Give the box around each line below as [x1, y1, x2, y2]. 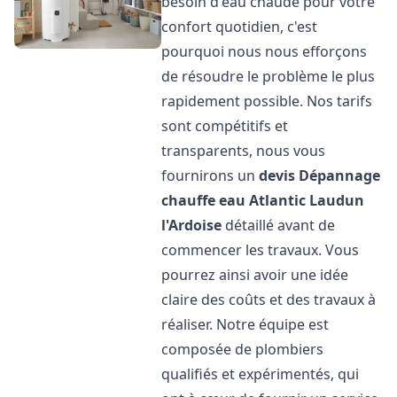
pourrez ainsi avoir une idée [161, 265, 349, 284]
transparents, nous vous [161, 141, 326, 160]
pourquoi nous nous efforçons [161, 42, 368, 61]
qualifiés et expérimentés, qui [161, 364, 360, 384]
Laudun [309, 191, 365, 210]
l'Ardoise [161, 215, 222, 235]
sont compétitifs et [161, 116, 289, 136]
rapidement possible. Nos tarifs [161, 91, 373, 111]
